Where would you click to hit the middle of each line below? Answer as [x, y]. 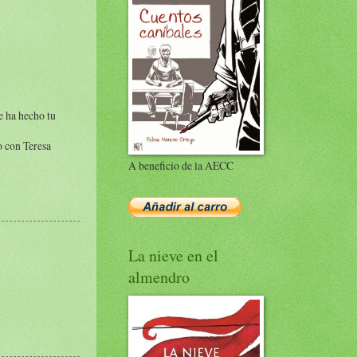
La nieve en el [173, 255]
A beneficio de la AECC [181, 165]
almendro [159, 277]
